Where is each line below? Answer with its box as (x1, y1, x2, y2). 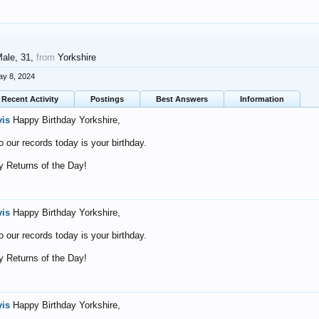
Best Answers (156, 95, 208, 103)
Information (240, 95, 284, 103)
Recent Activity (1, 95, 58, 103)
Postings (90, 95, 124, 103)
